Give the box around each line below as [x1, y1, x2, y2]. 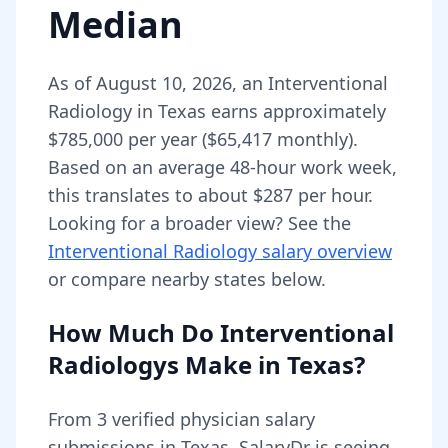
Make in [179, 348, 287, 381]
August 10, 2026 [96, 71, 232, 95]
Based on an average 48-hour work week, [48, 155, 397, 179]
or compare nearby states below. [48, 267, 326, 291]
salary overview [257, 239, 392, 263]
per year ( [123, 127, 207, 151]
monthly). [272, 127, 358, 151]
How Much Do [48, 316, 220, 349]
